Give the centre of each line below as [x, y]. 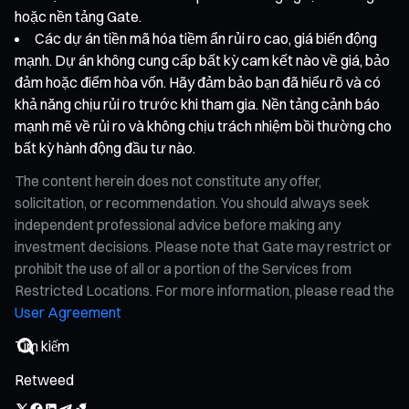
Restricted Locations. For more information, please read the [204, 290]
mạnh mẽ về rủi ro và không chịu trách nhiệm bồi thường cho [203, 126]
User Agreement [68, 312]
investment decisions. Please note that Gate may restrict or [203, 246]
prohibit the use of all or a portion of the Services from [183, 268]
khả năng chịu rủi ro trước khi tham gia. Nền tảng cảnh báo [197, 104]
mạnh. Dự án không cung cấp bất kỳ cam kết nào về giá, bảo [202, 60]
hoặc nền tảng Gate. [78, 16]
